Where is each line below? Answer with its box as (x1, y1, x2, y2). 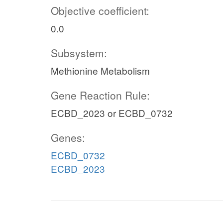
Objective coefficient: (51, 3, 149, 18)
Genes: (51, 130, 85, 145)
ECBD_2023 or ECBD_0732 (51, 106, 173, 119)
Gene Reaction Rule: (51, 88, 150, 103)
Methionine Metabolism (51, 64, 150, 77)
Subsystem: (51, 45, 107, 60)
